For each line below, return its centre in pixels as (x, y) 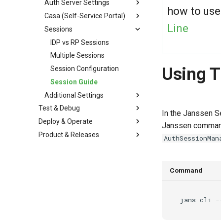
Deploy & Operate (66, 121)
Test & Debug (59, 108)
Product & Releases (69, 134)
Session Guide (74, 82)
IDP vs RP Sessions (80, 42)
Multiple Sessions (77, 55)
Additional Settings (74, 95)
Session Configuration (85, 69)
